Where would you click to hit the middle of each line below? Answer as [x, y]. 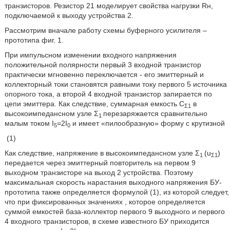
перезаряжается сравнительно [155, 113]
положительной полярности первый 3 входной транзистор [103, 65]
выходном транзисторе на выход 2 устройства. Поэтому [99, 172]
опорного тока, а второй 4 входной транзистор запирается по [108, 94]
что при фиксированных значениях [64, 202]
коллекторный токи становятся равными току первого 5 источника [116, 84]
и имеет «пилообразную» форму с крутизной [147, 123]
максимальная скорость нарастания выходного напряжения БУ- [113, 182]
